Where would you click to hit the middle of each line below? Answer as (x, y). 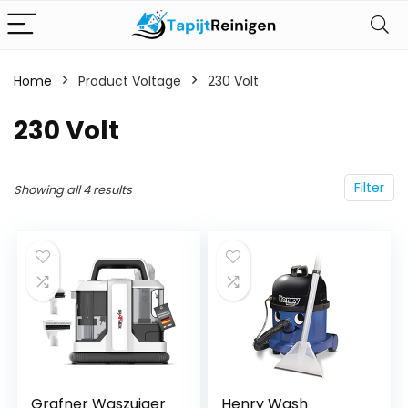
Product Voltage (130, 81)
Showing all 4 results (73, 190)
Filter (369, 188)
